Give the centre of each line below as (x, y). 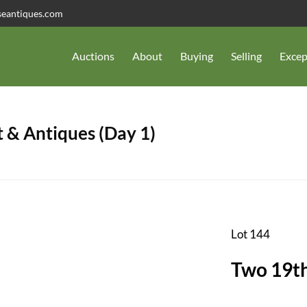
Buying (197, 56)
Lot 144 (250, 234)
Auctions (93, 56)
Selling (246, 56)
